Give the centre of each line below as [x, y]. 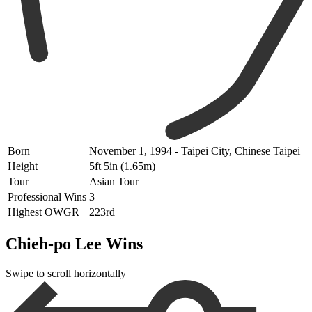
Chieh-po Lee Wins [74, 243]
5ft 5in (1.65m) [122, 166]
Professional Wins [47, 196]
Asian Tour [114, 181]
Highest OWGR [44, 212]
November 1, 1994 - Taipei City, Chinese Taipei [195, 150]
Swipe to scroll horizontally [66, 273]
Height [23, 166]
